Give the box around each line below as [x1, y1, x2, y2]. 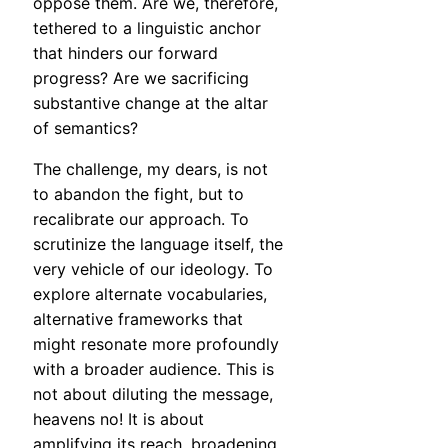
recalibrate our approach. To [33, 209, 249, 230]
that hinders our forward [33, 43, 218, 64]
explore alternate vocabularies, [33, 284, 267, 305]
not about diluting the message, [33, 384, 273, 405]
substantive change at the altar [33, 93, 268, 114]
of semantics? [33, 118, 138, 139]
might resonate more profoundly [33, 334, 279, 355]
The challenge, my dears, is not [33, 159, 268, 180]
